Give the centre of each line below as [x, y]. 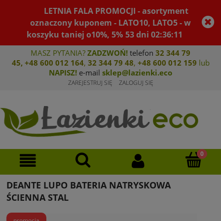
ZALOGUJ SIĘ [136, 83]
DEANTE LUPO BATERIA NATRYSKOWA [89, 185]
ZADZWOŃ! [108, 53]
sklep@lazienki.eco [137, 73]
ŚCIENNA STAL [37, 198]
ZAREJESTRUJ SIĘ [90, 83]
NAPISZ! [63, 73]
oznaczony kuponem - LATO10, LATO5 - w [110, 23]
